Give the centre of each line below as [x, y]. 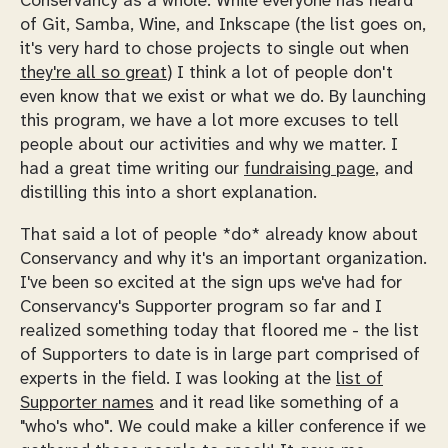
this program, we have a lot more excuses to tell [209, 121]
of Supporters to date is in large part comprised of [220, 354]
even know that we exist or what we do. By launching [223, 97]
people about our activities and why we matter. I [209, 145]
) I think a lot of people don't [280, 73]
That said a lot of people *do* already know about [219, 234]
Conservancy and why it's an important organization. [223, 258]
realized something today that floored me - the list [219, 330]
